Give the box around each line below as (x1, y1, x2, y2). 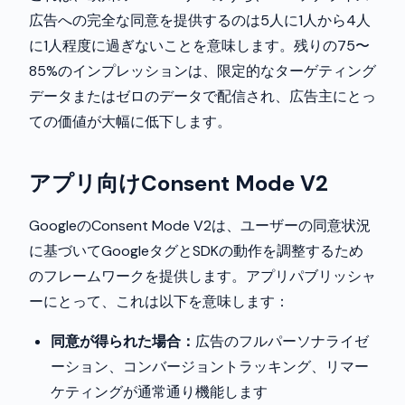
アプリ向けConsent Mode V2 (29, 169, 328, 197)
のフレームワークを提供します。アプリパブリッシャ (29, 267, 376, 286)
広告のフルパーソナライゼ (195, 332, 369, 351)
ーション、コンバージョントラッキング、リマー (51, 357, 369, 376)
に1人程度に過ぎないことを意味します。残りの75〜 (29, 36, 370, 55)
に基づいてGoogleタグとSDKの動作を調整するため (29, 241, 363, 260)
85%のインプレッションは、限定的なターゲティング (29, 61, 376, 80)
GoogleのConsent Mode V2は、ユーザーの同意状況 (29, 216, 371, 235)
